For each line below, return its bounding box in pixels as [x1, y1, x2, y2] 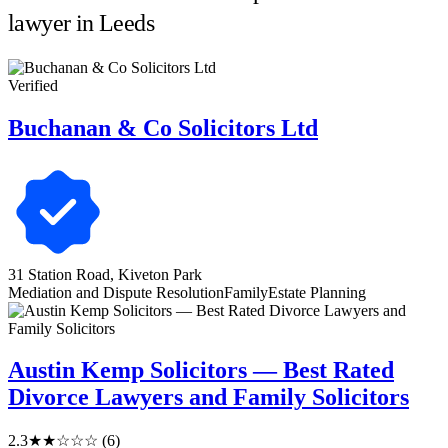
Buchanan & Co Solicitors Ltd [8, 114, 318, 141]
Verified [8, 76, 58, 94]
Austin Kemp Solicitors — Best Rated [8, 357, 394, 384]
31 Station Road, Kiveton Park [8, 265, 202, 283]
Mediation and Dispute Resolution [8, 283, 224, 301]
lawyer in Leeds [8, 9, 154, 36]
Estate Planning [268, 283, 366, 301]
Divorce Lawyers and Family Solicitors [8, 384, 409, 411]
